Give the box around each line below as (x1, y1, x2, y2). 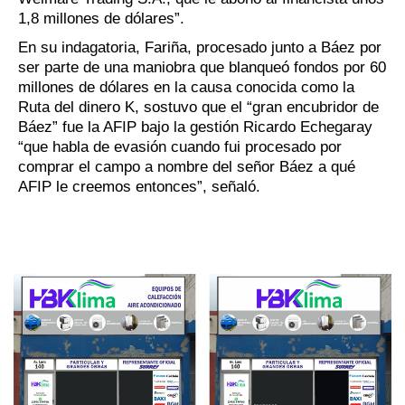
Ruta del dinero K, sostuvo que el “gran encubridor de (18, 98, 379, 116)
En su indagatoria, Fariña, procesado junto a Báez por (18, 38, 381, 56)
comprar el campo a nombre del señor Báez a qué (18, 157, 355, 175)
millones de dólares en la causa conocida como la (18, 78, 354, 96)
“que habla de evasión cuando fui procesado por (18, 137, 342, 155)
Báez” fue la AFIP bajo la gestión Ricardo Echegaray (18, 118, 372, 136)
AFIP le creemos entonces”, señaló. (18, 177, 260, 195)
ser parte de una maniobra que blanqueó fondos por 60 (18, 58, 386, 76)
